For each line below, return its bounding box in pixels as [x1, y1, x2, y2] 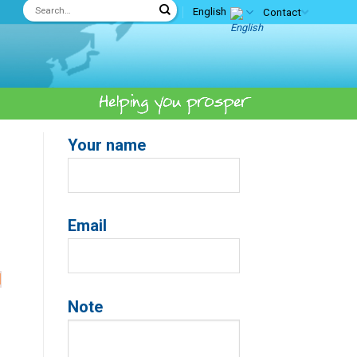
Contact [263, 6, 302, 18]
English [192, 6, 226, 18]
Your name [67, 135, 146, 155]
